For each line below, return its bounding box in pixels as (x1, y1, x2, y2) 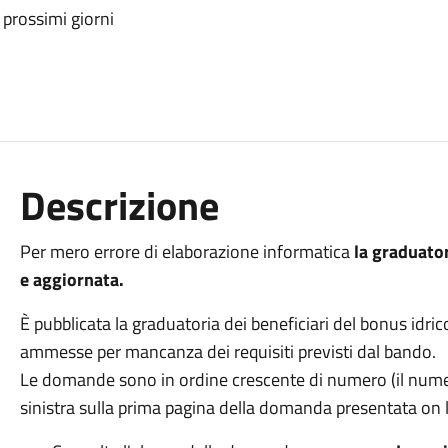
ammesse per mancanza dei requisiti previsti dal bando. (19, 338, 436, 365)
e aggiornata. (19, 266, 124, 293)
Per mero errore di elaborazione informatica (19, 238, 354, 265)
